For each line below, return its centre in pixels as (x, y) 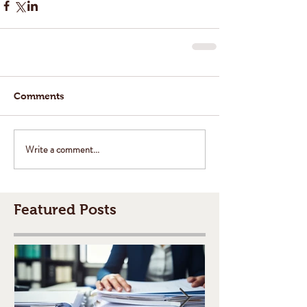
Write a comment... (62, 149)
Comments (39, 96)
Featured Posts (65, 209)
